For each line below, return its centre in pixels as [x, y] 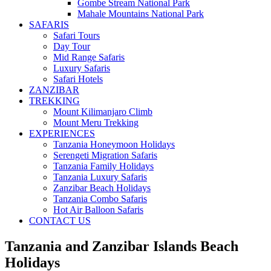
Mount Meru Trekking [96, 122]
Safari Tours [77, 35]
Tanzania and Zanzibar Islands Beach [122, 246]
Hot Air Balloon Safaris [98, 210]
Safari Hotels [78, 79]
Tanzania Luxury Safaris [100, 177]
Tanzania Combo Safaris [100, 199]
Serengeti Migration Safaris [105, 155]
